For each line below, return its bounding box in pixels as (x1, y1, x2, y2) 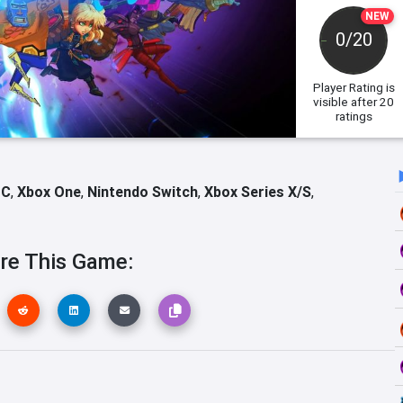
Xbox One (17, 183, 81, 201)
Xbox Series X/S (204, 183, 311, 201)
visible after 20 (313, 94, 395, 110)
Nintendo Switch (87, 183, 198, 201)
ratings (335, 108, 372, 124)
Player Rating (312, 79, 383, 95)
